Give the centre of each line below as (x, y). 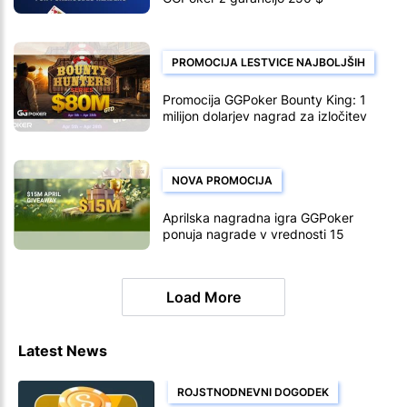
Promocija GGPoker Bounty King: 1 (264, 99)
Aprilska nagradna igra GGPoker (258, 217)
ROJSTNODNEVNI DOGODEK (253, 392)
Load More (203, 297)
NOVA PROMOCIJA (222, 180)
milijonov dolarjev (213, 250)
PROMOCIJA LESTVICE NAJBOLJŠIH (268, 62)
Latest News (63, 350)
